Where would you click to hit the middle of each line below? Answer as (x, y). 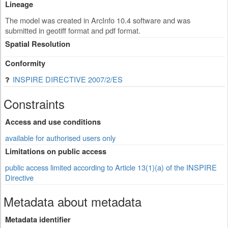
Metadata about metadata (73, 201)
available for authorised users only (60, 138)
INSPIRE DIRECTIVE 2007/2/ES (68, 79)
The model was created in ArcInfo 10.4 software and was (98, 20)
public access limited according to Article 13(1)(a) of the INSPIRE (111, 167)
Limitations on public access (56, 151)
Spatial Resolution (38, 44)
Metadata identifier (38, 220)
